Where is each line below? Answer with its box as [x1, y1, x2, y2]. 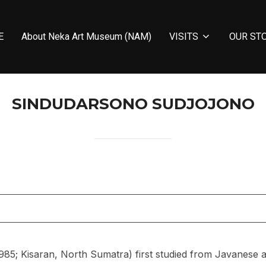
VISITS [169, 31, 198, 43]
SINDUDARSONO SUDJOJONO [11, 94, 255, 114]
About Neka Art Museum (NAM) [21, 31, 151, 43]
